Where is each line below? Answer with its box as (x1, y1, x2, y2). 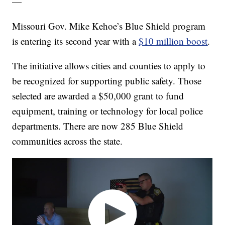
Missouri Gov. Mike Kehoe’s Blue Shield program (12, 19, 206, 32)
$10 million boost (139, 34, 208, 47)
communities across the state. (12, 134, 123, 147)
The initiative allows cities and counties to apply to (12, 59, 206, 72)
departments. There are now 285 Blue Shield (12, 119, 184, 132)
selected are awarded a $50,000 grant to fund (12, 89, 184, 102)
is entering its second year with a (12, 34, 139, 47)
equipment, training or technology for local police (12, 104, 203, 117)
